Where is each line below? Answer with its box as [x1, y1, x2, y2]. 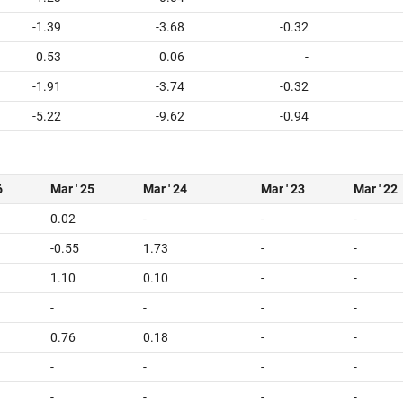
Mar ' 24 [143, 182, 187, 196]
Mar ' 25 [50, 182, 94, 196]
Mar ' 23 [261, 182, 305, 196]
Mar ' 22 [354, 182, 398, 196]
